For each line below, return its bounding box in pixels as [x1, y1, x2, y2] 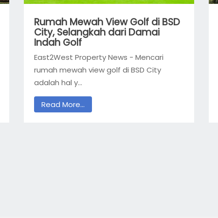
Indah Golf [34, 36, 82, 49]
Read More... [41, 99, 85, 109]
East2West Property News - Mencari [34, 52, 163, 63]
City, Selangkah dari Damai [34, 25, 160, 39]
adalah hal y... [34, 77, 82, 88]
